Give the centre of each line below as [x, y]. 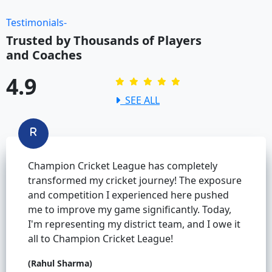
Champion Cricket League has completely [123, 166]
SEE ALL [140, 100]
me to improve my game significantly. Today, [130, 210]
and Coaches [44, 55]
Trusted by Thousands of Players [104, 41]
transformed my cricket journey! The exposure [135, 181]
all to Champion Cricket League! [100, 239]
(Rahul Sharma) [60, 263]
